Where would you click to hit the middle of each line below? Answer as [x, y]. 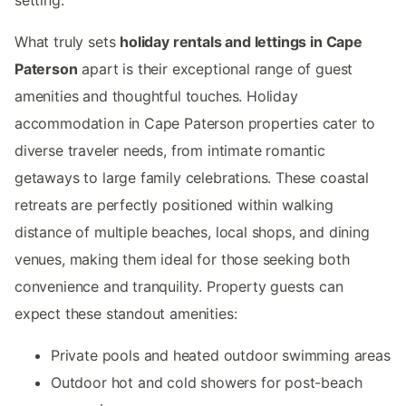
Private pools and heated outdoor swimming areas [221, 355]
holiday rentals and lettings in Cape [241, 41]
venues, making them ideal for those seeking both [182, 259]
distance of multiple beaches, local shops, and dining [192, 232]
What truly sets [68, 41]
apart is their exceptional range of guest [215, 68]
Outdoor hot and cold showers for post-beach [207, 382]
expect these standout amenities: [126, 313]
